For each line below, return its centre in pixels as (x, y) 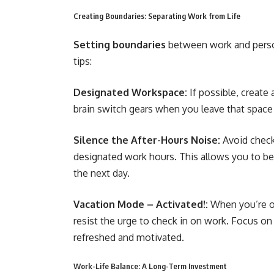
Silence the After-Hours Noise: (148, 140)
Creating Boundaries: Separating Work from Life (157, 16)
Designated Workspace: (130, 92)
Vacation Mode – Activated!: (141, 204)
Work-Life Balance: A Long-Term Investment (150, 266)
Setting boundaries (120, 45)
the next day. (102, 173)
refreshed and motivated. (129, 237)
